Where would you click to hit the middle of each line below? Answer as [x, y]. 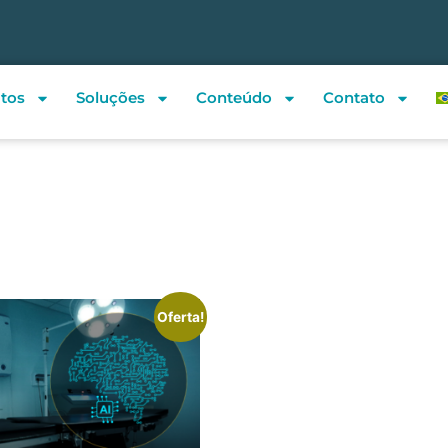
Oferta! [181, 316]
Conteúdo [233, 97]
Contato [353, 97]
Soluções [110, 97]
